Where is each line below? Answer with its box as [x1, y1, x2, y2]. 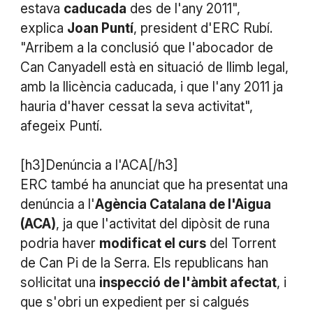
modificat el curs [99, 235, 206, 252]
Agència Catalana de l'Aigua [94, 196, 271, 212]
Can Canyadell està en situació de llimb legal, [20, 59, 289, 75]
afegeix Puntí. [20, 117, 102, 134]
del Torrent [205, 235, 276, 252]
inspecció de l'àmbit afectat [99, 274, 277, 291]
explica [20, 20, 67, 36]
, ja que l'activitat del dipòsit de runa [55, 215, 270, 232]
